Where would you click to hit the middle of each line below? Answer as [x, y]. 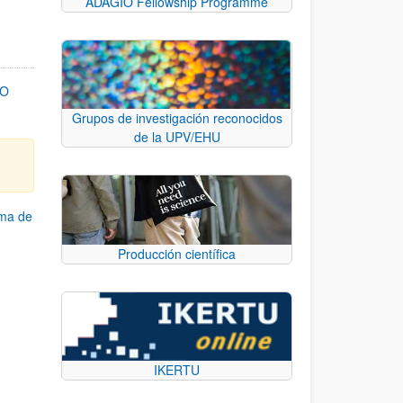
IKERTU [177, 370]
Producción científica [177, 253]
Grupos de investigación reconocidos [177, 118]
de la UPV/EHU [177, 137]
